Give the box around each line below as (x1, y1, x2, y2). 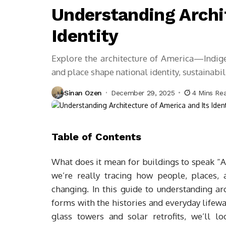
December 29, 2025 (111, 88, 175, 97)
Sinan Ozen (64, 88, 102, 97)
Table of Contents (51, 130, 141, 143)
